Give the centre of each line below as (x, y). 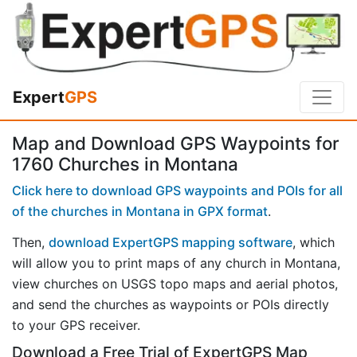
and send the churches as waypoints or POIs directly (171, 304)
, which (314, 242)
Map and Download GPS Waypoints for (176, 143)
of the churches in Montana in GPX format (140, 211)
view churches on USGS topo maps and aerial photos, (175, 283)
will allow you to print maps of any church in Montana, (176, 263)
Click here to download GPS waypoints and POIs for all (177, 190)
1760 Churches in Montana (125, 164)
